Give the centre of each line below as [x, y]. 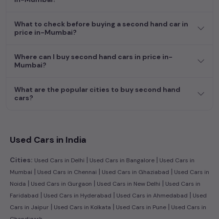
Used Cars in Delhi [59, 160]
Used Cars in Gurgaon [61, 184]
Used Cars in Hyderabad [77, 195]
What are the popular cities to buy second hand [97, 89]
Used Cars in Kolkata [82, 207]
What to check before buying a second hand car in [101, 24]
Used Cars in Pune [140, 207]
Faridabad [24, 195]
